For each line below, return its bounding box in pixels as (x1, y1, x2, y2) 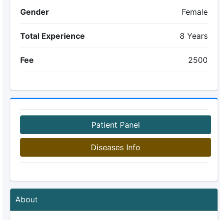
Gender (20, 7, 49, 17)
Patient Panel (91, 120, 140, 130)
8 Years (180, 31, 208, 41)
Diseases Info (90, 142, 140, 152)
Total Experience (20, 31, 85, 41)
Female (182, 7, 208, 17)
